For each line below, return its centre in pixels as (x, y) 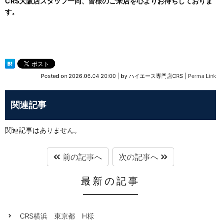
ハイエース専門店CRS (156, 76)
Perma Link (202, 76)
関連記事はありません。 (43, 130)
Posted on (55, 76)
